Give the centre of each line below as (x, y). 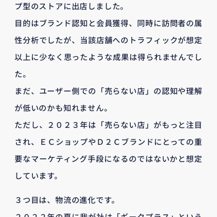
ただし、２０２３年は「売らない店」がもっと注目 (108, 125)
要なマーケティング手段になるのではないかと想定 (108, 159)
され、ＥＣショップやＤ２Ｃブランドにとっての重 (108, 142)
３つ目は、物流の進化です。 (67, 199)
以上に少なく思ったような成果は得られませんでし (108, 57)
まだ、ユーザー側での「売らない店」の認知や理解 (108, 91)
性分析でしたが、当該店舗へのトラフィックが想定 (108, 40)
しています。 (39, 176)
